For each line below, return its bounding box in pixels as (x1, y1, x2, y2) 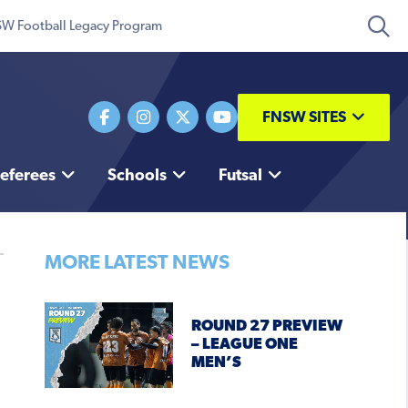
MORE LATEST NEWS (44, 253, 229, 275)
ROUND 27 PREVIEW (190, 319, 342, 335)
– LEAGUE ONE (190, 337, 298, 353)
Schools (107, 168, 167, 186)
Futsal (218, 168, 262, 186)
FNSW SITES (262, 109, 346, 126)
